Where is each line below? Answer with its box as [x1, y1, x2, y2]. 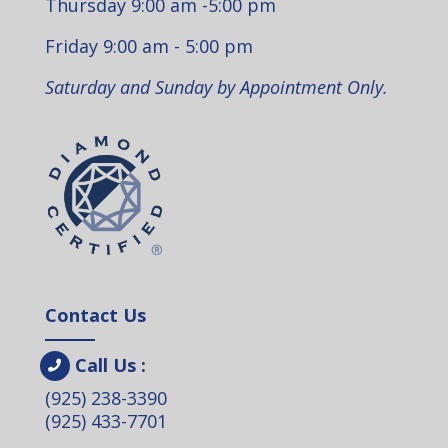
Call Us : [74, 352, 146, 377]
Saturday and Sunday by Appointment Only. [44, 75, 388, 100]
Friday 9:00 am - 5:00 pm [44, 34, 253, 59]
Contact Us [44, 302, 146, 327]
